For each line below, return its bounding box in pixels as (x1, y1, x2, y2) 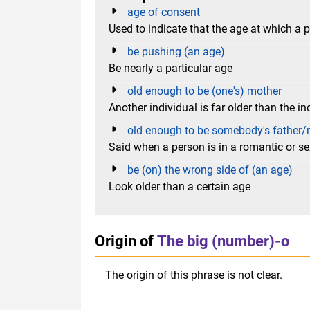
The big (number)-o (157, 231, 289, 250)
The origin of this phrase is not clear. (105, 268, 282, 282)
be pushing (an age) (127, 44, 225, 58)
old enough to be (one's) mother (127, 84, 282, 98)
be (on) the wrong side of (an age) (127, 163, 293, 176)
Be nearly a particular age (109, 61, 232, 75)
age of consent (127, 5, 200, 19)
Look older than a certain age (109, 179, 250, 193)
